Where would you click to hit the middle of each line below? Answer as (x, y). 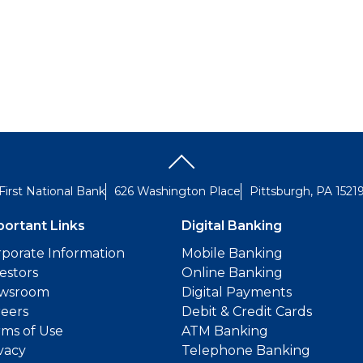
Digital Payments (237, 292)
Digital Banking (232, 226)
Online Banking (232, 273)
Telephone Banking (246, 350)
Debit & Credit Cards (247, 312)
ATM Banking (225, 331)
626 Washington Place (177, 191)
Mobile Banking (232, 253)
